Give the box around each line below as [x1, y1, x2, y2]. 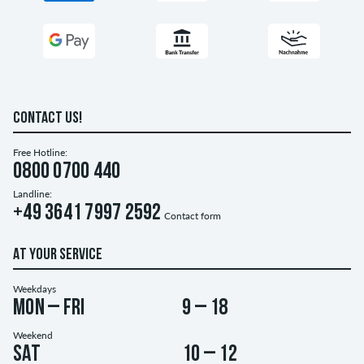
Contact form [163, 210, 221, 223]
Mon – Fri [13, 297, 85, 321]
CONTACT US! [13, 110, 82, 128]
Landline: [13, 188, 52, 201]
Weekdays [13, 283, 56, 296]
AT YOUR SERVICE [13, 247, 102, 264]
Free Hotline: [13, 146, 67, 159]
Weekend [13, 329, 53, 342]
